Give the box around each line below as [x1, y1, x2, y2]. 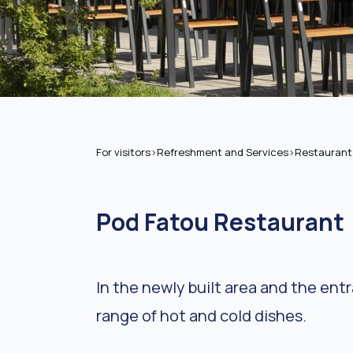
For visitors [96, 144, 150, 159]
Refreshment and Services [157, 144, 288, 159]
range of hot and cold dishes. [96, 304, 307, 326]
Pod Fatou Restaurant [96, 205, 344, 238]
